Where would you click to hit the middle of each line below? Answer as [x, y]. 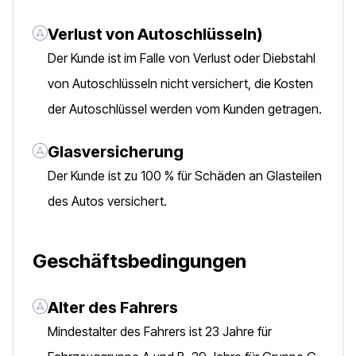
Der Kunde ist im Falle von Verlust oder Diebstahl [182, 58]
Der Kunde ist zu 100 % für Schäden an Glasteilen [185, 176]
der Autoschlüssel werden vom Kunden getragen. [185, 109]
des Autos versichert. [107, 201]
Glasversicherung [116, 152]
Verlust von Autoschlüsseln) [155, 34]
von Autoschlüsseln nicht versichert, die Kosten [180, 83]
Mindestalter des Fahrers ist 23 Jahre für [160, 331]
